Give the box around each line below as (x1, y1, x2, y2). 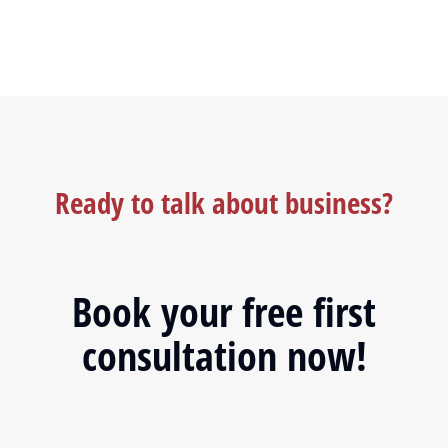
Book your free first (72, 284, 376, 339)
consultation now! (81, 328, 367, 383)
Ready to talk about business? (55, 183, 393, 222)
